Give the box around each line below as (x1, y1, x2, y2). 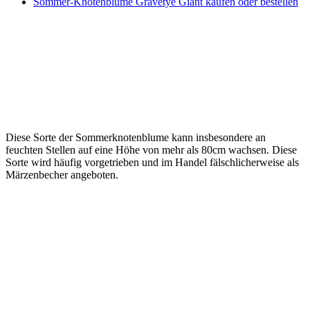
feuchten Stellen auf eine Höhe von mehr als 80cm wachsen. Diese (6, 144, 297, 156)
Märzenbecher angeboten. (6, 169, 118, 181)
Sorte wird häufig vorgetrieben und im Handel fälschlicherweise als (6, 156, 299, 169)
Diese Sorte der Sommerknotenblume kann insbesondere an (6, 131, 266, 144)
